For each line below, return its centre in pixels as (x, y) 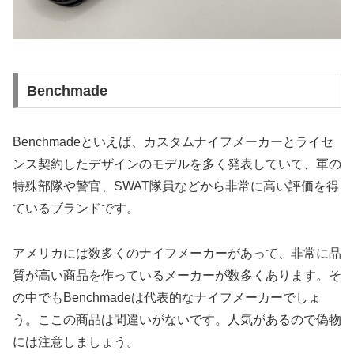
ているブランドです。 (76, 209)
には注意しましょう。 (76, 342)
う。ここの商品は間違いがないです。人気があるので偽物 (177, 320)
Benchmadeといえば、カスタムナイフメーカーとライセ (173, 142)
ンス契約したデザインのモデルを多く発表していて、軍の (177, 164)
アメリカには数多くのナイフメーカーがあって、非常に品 (177, 254)
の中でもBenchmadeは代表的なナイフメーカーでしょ (167, 298)
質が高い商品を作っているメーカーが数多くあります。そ (177, 276)
